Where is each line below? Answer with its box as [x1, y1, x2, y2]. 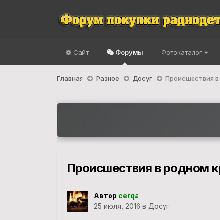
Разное [96, 74, 121, 82]
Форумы [113, 48, 143, 56]
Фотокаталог [161, 48, 204, 56]
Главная [56, 74, 84, 82]
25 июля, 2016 [93, 202, 140, 211]
